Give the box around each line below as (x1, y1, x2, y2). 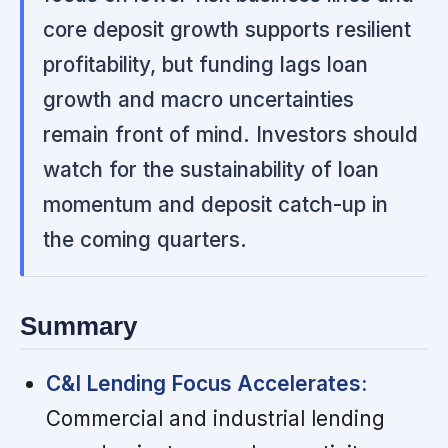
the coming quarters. (43, 226, 248, 252)
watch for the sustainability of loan (43, 156, 380, 182)
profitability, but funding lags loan (43, 51, 369, 77)
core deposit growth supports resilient (43, 16, 412, 42)
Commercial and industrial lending (45, 405, 385, 431)
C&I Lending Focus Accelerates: (45, 370, 367, 396)
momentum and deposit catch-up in (43, 191, 389, 217)
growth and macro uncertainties (43, 86, 355, 112)
